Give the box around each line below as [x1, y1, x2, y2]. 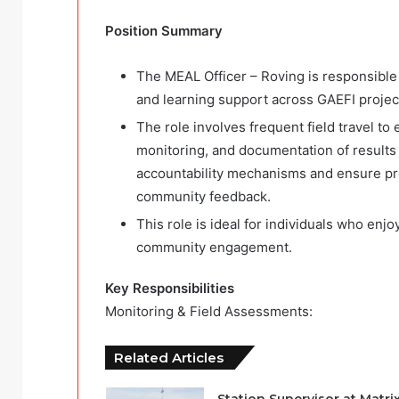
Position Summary [105, 22, 223, 40]
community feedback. [136, 188, 271, 206]
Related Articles [114, 349, 224, 367]
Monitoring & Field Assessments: [105, 303, 313, 321]
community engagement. [136, 239, 292, 256]
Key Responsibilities [105, 280, 234, 297]
